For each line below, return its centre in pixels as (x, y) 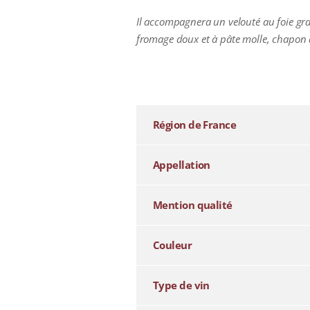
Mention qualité (192, 205)
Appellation (181, 165)
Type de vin (181, 285)
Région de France (194, 125)
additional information (186, 76)
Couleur (172, 245)
